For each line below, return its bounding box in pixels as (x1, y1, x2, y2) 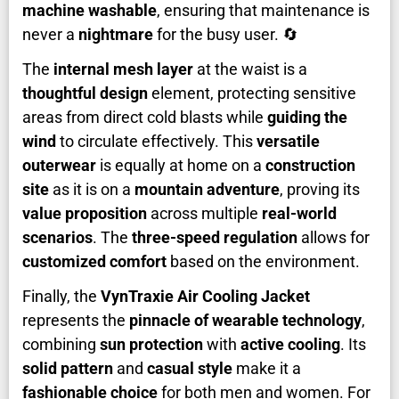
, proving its (280, 180, 360, 199)
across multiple (147, 204, 262, 224)
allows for (297, 228, 370, 248)
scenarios (22, 228, 93, 248)
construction (265, 156, 355, 175)
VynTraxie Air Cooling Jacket (101, 287, 310, 306)
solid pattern (22, 359, 113, 379)
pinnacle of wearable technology (129, 311, 362, 330)
